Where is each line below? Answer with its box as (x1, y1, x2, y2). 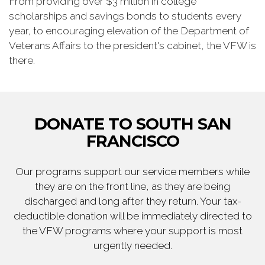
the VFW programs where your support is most (22, 225, 243, 237)
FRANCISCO (86, 131, 179, 151)
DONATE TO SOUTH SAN (34, 114, 231, 134)
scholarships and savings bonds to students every (9, 10, 241, 22)
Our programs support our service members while (15, 166, 250, 177)
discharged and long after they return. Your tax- (24, 195, 241, 207)
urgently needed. (93, 240, 172, 251)
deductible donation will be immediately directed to (13, 210, 252, 222)
